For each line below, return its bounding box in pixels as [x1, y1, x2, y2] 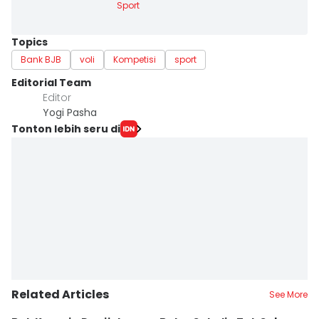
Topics [11, 35, 48, 49]
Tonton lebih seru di [11, 121, 120, 136]
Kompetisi [113, 53, 156, 66]
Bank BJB [21, 53, 61, 66]
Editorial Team [11, 75, 91, 90]
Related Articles [11, 286, 109, 303]
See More [269, 288, 308, 300]
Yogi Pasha [43, 105, 97, 120]
